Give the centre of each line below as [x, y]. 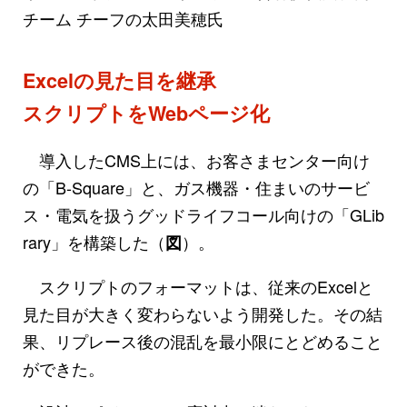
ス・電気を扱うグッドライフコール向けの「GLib [203, 214]
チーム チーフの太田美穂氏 [123, 18]
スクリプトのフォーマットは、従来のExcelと [198, 286]
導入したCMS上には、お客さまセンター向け [196, 159]
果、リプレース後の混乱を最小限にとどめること [203, 340]
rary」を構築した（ [94, 241]
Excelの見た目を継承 [119, 80]
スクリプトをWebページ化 [146, 113]
